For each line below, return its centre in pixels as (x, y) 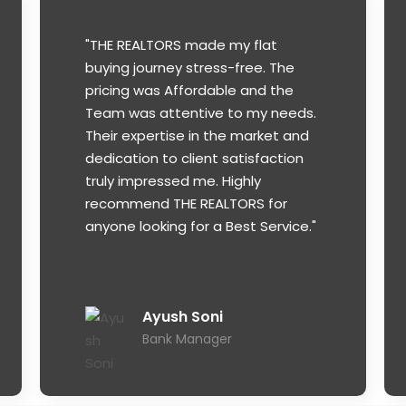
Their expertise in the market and (197, 136)
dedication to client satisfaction (194, 159)
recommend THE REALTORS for (186, 204)
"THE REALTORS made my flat (181, 45)
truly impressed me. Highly (173, 181)
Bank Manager (187, 339)
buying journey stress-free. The (190, 68)
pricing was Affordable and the (189, 91)
